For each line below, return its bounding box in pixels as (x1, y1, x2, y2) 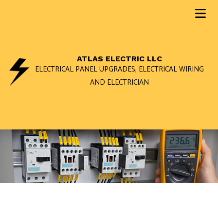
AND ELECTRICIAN (90, 76, 149, 89)
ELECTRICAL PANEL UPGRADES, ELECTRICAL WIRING (35, 63, 204, 76)
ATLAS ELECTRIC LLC (76, 54, 162, 64)
